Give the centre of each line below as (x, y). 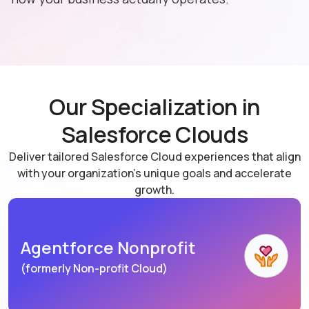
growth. (154, 190)
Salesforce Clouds (154, 135)
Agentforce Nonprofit (108, 248)
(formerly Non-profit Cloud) (94, 269)
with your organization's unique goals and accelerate (154, 173)
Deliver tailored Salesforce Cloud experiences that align (154, 157)
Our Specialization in (154, 107)
